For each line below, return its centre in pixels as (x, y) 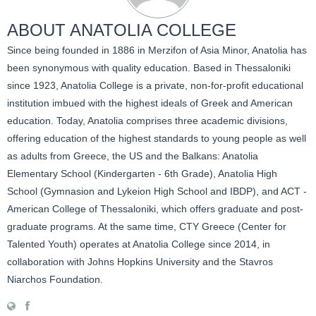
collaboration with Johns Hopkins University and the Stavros (140, 262)
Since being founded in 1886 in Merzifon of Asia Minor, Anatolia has (157, 50)
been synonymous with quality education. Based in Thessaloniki (149, 68)
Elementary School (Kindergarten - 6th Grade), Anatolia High (142, 174)
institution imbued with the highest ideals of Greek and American (150, 103)
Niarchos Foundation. (55, 280)
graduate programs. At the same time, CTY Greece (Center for (147, 227)
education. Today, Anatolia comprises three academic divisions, (147, 121)
